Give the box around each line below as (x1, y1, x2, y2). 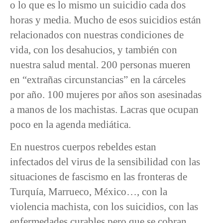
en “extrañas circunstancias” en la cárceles (10, 74, 186, 86)
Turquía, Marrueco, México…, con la (10, 185, 167, 197)
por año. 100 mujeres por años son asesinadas (10, 89, 202, 101)
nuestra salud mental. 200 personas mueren (10, 59, 191, 71)
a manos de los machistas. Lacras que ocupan (10, 104, 199, 115)
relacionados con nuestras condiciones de (10, 29, 184, 41)
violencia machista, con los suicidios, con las (10, 200, 198, 212)
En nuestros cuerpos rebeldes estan (10, 140, 156, 152)
